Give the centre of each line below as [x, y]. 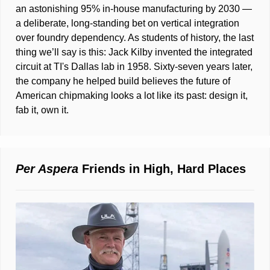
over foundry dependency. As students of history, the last [135, 38]
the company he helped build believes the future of [123, 81]
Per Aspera [47, 169]
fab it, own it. [42, 110]
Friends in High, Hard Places [162, 169]
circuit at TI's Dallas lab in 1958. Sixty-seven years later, [134, 67]
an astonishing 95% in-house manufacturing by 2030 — [134, 9]
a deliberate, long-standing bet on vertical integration [127, 24]
